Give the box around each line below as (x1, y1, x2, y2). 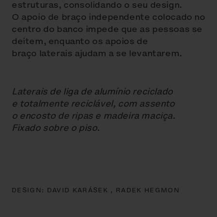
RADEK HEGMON (115, 186, 180, 195)
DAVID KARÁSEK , (46, 186, 116, 195)
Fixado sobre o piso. (12, 122, 100, 134)
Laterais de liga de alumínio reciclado (12, 85, 173, 98)
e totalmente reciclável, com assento (12, 97, 175, 110)
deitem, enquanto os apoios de (12, 35, 148, 47)
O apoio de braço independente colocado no (12, 11, 205, 23)
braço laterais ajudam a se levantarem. (12, 47, 182, 60)
